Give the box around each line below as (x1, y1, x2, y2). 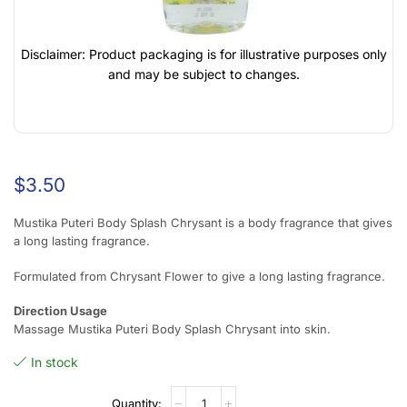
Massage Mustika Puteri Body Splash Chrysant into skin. (14, 322, 331, 337)
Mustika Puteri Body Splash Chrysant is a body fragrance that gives (14, 215, 392, 231)
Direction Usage (14, 303, 107, 319)
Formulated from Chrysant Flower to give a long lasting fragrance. (14, 268, 385, 283)
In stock (31, 354, 78, 371)
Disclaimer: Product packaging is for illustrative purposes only (20, 45, 387, 62)
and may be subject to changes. (107, 65, 300, 82)
